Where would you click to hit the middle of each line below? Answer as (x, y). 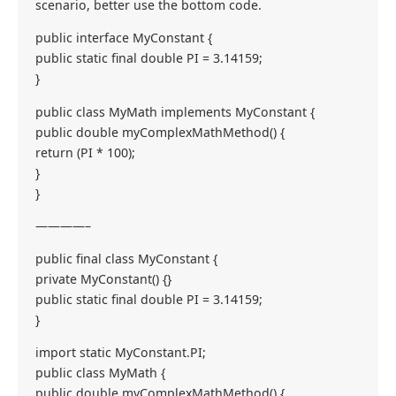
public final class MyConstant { (126, 258)
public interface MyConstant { (124, 38)
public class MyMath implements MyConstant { (175, 111)
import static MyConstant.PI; (121, 352)
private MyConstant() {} (103, 278)
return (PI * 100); (85, 152)
